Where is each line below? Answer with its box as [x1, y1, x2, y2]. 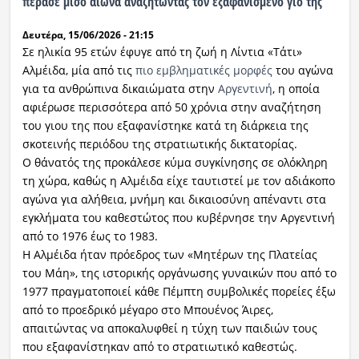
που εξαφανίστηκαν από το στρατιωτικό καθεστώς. [22, 339, 297, 355]
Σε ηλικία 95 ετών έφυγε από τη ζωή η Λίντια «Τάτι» [22, 44, 302, 60]
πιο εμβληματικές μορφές [135, 63, 272, 79]
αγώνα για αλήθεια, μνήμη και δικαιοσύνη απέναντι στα [22, 192, 326, 208]
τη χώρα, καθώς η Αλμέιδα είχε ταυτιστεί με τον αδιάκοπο [22, 173, 335, 189]
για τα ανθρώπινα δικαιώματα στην [22, 81, 218, 97]
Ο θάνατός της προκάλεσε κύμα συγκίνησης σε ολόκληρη [22, 155, 328, 171]
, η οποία [272, 81, 320, 97]
